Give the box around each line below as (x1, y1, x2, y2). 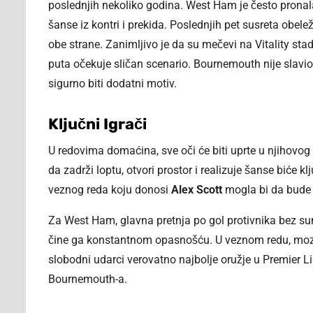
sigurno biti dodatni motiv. (48, 77, 177, 91)
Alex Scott (171, 183, 222, 197)
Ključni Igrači (48, 115, 147, 134)
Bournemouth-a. (48, 272, 127, 286)
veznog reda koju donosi (48, 183, 171, 197)
